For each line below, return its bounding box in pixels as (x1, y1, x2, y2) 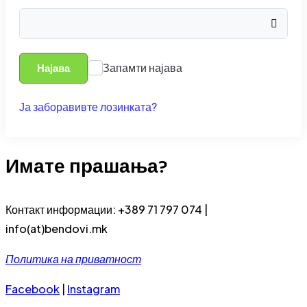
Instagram (67, 282, 120, 297)
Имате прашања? (5, 152, 168, 186)
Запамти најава (103, 60, 182, 75)
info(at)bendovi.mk (5, 221, 108, 236)
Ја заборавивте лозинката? (19, 99, 157, 114)
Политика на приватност (5, 251, 141, 267)
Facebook (5, 282, 60, 297)
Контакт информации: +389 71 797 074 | (5, 202, 208, 217)
